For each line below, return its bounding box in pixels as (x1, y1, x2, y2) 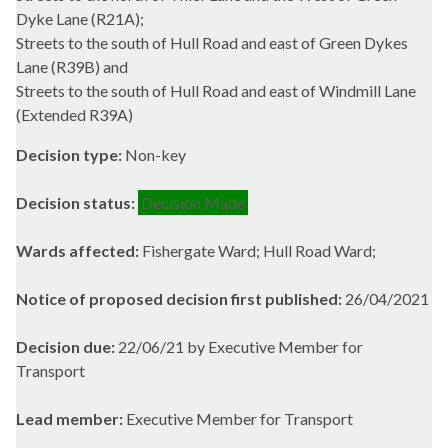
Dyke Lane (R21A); (16, 9, 144, 29)
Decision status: (16, 193, 138, 213)
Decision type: (16, 145, 125, 165)
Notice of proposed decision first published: (16, 289, 345, 309)
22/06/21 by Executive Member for (118, 337, 363, 357)
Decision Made (141, 193, 245, 213)
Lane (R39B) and (16, 57, 128, 77)
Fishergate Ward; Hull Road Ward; (142, 241, 376, 261)
